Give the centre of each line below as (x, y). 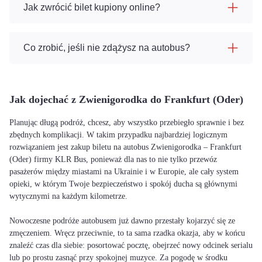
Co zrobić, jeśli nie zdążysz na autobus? (107, 48)
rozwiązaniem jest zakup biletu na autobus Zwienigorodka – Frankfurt (125, 147)
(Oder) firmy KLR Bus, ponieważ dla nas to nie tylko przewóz (113, 159)
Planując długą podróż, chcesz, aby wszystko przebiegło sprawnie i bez (127, 123)
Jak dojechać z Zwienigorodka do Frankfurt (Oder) (126, 99)
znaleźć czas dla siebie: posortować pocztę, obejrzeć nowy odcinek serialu (131, 245)
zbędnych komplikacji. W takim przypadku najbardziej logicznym (118, 135)
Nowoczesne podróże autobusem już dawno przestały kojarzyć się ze (122, 221)
